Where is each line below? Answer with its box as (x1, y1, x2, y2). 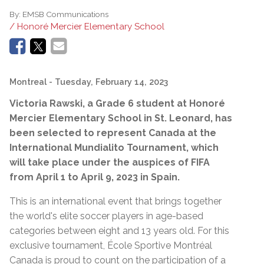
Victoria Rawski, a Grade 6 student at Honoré (9, 97, 225, 109)
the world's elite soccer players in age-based (9, 210, 203, 222)
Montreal (9, 76, 47, 87)
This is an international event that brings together (9, 195, 222, 207)
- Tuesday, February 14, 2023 (49, 76, 168, 87)
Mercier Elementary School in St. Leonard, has (9, 112, 232, 124)
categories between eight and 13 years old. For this (9, 225, 229, 236)
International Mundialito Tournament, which (9, 141, 219, 153)
